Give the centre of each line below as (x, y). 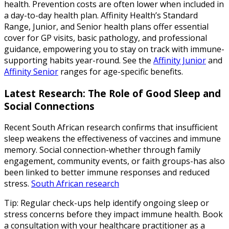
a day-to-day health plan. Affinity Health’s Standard (101, 15)
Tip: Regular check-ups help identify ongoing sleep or (107, 203)
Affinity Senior (31, 71)
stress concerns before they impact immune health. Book (113, 214)
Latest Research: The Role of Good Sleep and (112, 93)
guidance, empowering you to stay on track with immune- (114, 49)
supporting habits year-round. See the (79, 60)
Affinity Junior (180, 60)
